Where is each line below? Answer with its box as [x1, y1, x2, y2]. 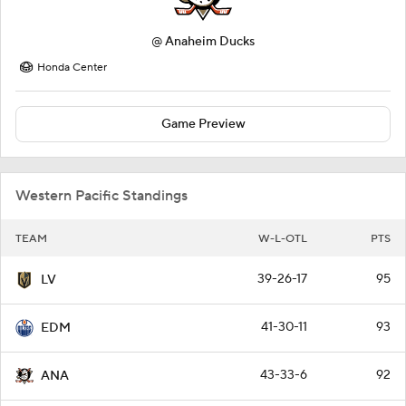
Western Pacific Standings [15, 186, 188, 205]
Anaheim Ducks [165, 33, 255, 50]
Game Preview [160, 115, 246, 132]
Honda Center [37, 60, 107, 74]
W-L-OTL [258, 231, 307, 246]
